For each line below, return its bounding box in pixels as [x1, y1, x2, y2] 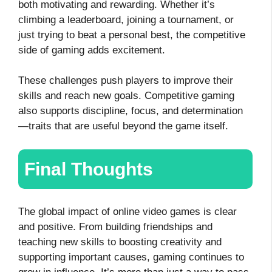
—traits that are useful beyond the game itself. [18, 120, 228, 132]
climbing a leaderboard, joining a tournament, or [18, 13, 234, 25]
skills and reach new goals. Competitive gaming [18, 90, 234, 102]
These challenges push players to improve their [18, 75, 233, 87]
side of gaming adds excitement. [18, 44, 168, 56]
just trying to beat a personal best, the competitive [18, 29, 245, 41]
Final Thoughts [24, 158, 153, 179]
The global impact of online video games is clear [18, 205, 237, 217]
